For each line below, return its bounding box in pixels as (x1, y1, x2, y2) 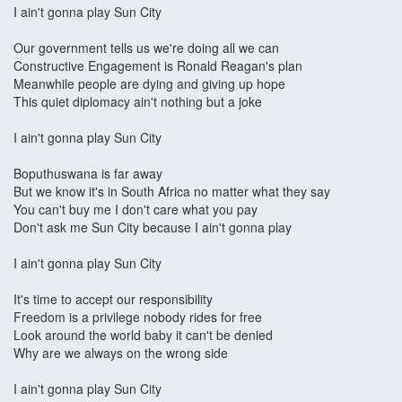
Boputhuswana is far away (13, 164, 162, 183)
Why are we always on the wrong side (13, 344, 228, 363)
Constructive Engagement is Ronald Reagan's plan (13, 57, 302, 75)
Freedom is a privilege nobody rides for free (13, 308, 262, 327)
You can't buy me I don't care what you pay (13, 200, 258, 219)
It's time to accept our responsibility (13, 290, 213, 309)
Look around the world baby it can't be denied (13, 326, 273, 345)
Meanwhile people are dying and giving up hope (13, 74, 285, 93)
